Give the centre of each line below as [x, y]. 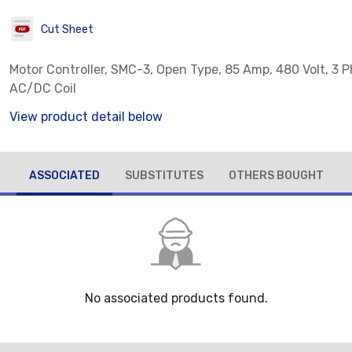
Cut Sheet [67, 29]
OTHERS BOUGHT [276, 175]
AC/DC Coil [43, 88]
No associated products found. [176, 299]
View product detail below [86, 117]
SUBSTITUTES [164, 175]
